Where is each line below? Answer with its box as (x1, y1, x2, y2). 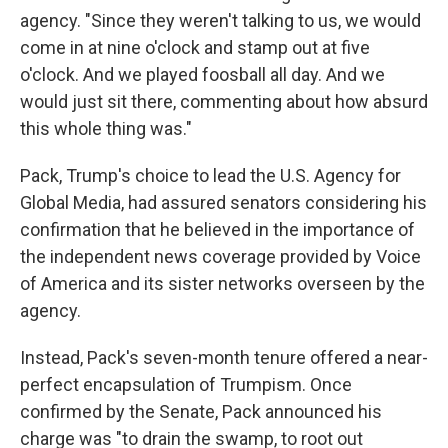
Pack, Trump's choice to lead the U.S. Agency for (20, 165, 401, 186)
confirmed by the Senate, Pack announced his (20, 401, 382, 422)
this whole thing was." (20, 118, 192, 139)
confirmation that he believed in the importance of (20, 219, 415, 240)
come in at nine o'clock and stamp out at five (20, 37, 370, 58)
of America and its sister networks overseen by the (20, 273, 425, 294)
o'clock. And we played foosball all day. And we (20, 64, 385, 85)
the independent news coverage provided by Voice (20, 246, 421, 267)
